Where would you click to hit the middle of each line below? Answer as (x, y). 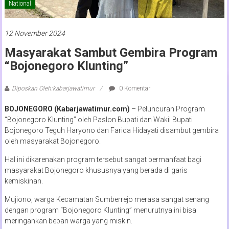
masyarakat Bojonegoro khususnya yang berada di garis (96, 170)
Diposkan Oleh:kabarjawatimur (53, 88)
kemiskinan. (24, 181)
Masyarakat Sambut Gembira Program (111, 52)
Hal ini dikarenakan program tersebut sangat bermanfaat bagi (103, 159)
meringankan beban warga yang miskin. (68, 221)
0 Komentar (134, 88)
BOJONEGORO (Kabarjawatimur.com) (68, 109)
